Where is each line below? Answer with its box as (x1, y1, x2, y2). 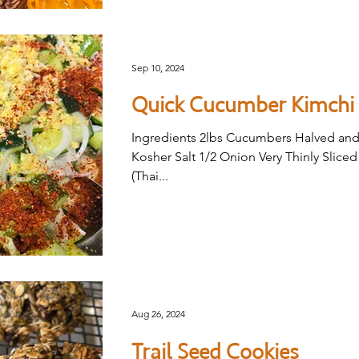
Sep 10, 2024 (131, 61, 184, 74)
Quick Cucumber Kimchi (131, 91, 354, 119)
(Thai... (131, 168, 168, 184)
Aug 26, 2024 (131, 308, 185, 320)
